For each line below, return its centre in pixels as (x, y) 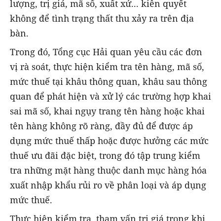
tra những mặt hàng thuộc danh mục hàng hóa (108, 170)
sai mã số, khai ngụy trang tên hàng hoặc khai (107, 111)
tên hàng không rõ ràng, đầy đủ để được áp (101, 126)
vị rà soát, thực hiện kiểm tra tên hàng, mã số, (107, 67)
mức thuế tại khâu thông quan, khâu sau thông (109, 81)
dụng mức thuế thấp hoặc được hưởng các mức (109, 141)
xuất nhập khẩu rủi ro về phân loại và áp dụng (108, 185)
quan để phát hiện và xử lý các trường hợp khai (110, 96)
